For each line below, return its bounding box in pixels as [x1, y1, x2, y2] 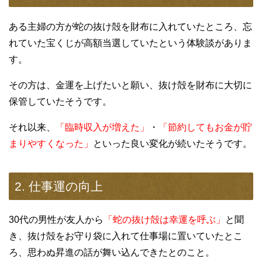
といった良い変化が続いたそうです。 [93, 139, 252, 149]
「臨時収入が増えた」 [56, 122, 149, 133]
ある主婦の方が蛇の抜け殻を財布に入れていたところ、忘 [9, 22, 252, 32]
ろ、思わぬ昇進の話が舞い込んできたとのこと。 [9, 247, 215, 258]
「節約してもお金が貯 [158, 122, 252, 133]
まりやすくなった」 [9, 139, 93, 149]
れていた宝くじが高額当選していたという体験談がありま [9, 38, 252, 49]
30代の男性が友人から [9, 215, 104, 225]
